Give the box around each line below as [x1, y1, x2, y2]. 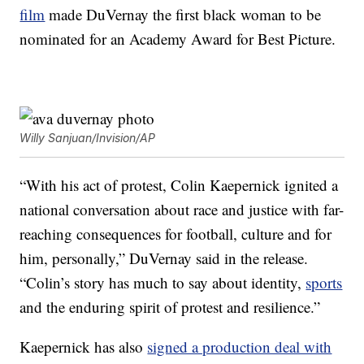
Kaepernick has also [19, 336, 148, 357]
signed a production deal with [147, 336, 332, 357]
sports [305, 272, 343, 293]
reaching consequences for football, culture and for [19, 223, 332, 245]
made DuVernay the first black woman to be [45, 4, 322, 25]
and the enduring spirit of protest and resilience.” [19, 297, 321, 318]
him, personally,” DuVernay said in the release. [19, 248, 309, 269]
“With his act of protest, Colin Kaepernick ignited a [19, 175, 339, 196]
